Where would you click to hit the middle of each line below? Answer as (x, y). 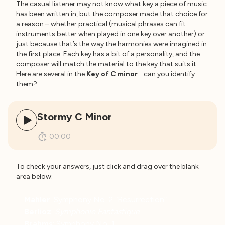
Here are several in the (51, 74)
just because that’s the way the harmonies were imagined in (111, 44)
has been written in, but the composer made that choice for (112, 14)
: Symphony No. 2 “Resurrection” (108, 199)
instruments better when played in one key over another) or (110, 34)
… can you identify (166, 74)
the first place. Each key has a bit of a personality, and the (108, 54)
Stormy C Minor (75, 116)
